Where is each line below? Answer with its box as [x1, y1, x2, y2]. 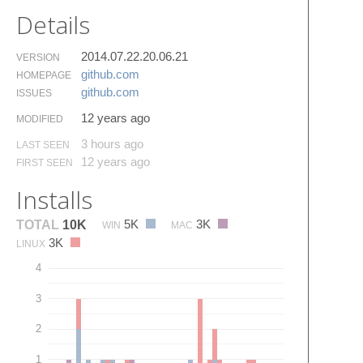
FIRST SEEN [16, 156, 73, 169]
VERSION [16, 51, 60, 63]
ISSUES [16, 87, 52, 99]
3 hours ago [81, 136, 143, 151]
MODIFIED [16, 113, 63, 125]
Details [16, 7, 90, 41]
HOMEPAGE [16, 69, 71, 81]
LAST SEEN [16, 139, 70, 151]
